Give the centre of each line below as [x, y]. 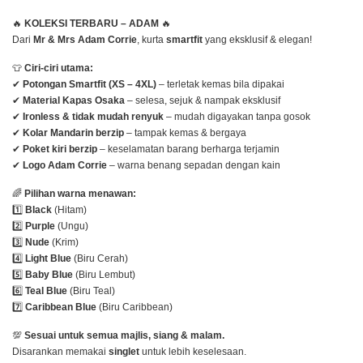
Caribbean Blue [61, 307]
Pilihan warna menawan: [80, 194]
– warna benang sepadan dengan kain [194, 166]
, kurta [152, 40]
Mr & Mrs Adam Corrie [85, 40]
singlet [124, 352]
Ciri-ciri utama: [59, 68]
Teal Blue [46, 291]
